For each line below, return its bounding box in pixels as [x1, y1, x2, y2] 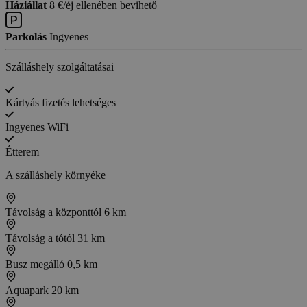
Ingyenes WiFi [5, 121, 69, 134]
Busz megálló [5, 258, 67, 271]
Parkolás [5, 31, 47, 43]
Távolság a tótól [5, 232, 75, 245]
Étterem [5, 146, 39, 158]
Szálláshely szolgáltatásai [5, 61, 114, 73]
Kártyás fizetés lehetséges [5, 97, 116, 109]
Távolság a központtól [5, 206, 104, 219]
